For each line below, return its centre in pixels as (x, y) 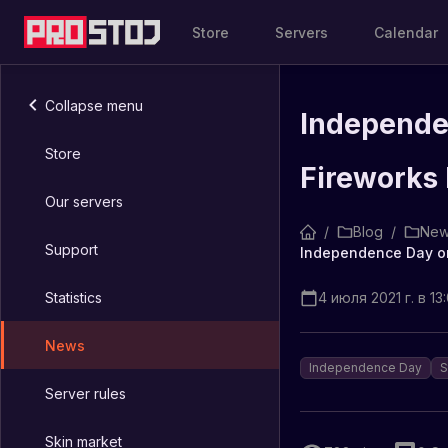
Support (71, 249)
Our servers (84, 201)
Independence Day (365, 367)
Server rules (85, 393)
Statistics (73, 297)
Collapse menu (94, 105)
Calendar (406, 32)
